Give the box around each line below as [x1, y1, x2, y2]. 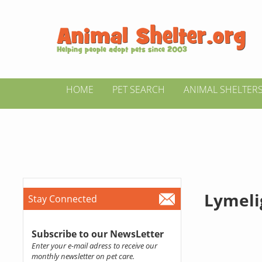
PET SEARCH [112, 83, 165, 96]
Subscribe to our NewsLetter [31, 227, 164, 240]
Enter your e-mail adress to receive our [31, 240, 157, 251]
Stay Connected [27, 192, 97, 205]
